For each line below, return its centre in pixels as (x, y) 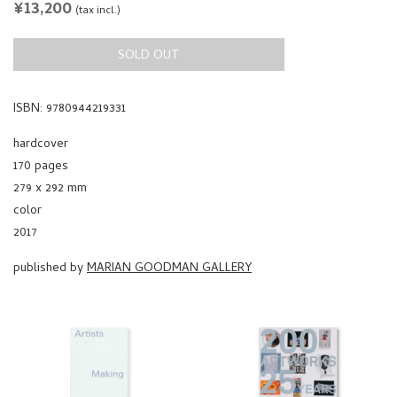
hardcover (41, 83)
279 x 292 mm (50, 128)
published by (50, 207)
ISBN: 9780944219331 (70, 48)
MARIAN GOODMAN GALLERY (169, 207)
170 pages (41, 105)
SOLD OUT (39, 384)
